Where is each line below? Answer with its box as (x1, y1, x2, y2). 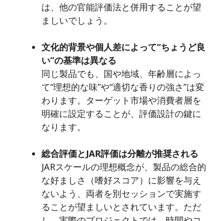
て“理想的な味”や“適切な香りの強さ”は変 (41, 80, 204, 93)
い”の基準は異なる (41, 54, 116, 66)
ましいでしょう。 (41, 14, 112, 26)
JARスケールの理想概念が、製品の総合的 (41, 160, 206, 173)
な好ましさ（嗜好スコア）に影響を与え (41, 174, 201, 186)
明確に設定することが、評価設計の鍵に (41, 107, 201, 119)
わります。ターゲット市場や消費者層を (41, 94, 201, 106)
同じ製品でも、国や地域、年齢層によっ (41, 67, 201, 79)
